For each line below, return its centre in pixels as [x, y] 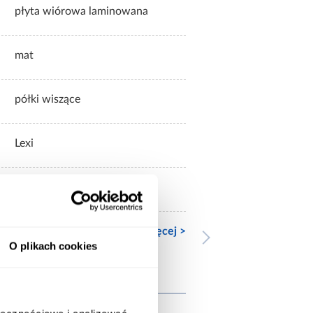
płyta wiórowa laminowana [81, 12]
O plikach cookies [53, 246]
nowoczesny [45, 188]
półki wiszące [48, 100]
